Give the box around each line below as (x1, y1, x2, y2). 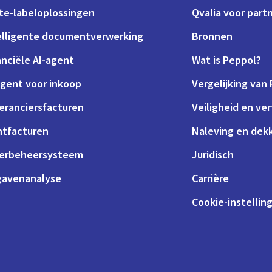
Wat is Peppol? (192, 52, 261, 67)
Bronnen (192, 29, 233, 43)
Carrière (192, 171, 229, 185)
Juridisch (192, 147, 234, 161)
